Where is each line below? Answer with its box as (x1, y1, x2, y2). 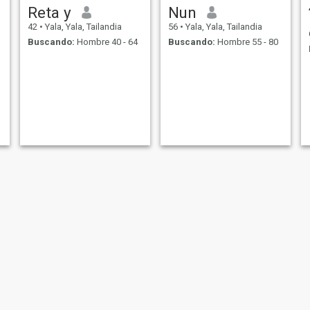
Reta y (27, 3, 71, 21)
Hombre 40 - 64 (74, 37, 138, 48)
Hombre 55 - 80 (215, 37, 278, 48)
